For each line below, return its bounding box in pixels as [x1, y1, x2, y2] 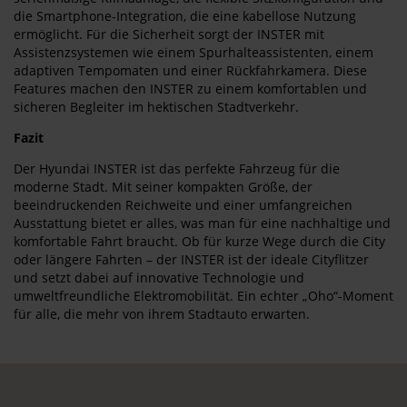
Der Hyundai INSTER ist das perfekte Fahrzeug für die [14, 160, 340, 177]
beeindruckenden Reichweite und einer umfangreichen [14, 196, 352, 213]
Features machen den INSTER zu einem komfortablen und [14, 80, 367, 97]
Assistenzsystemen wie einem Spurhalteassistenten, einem [14, 44, 373, 61]
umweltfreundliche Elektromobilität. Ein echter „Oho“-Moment [14, 287, 393, 304]
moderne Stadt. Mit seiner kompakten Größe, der [14, 178, 313, 195]
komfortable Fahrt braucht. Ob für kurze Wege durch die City [14, 233, 385, 250]
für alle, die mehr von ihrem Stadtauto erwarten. [14, 305, 310, 323]
